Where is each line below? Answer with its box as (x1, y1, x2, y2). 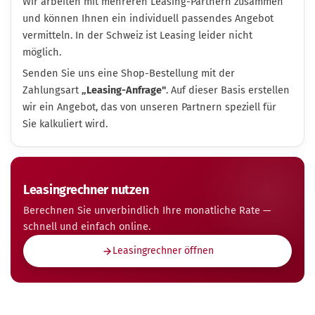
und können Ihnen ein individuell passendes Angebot (22, 12, 274, 25)
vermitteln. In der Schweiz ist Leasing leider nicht (22, 29, 252, 41)
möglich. (22, 46, 61, 58)
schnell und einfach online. (23, 220, 150, 233)
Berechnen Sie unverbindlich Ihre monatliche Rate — (23, 204, 271, 217)
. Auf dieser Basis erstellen (166, 84, 290, 96)
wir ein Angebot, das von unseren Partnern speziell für (22, 101, 276, 113)
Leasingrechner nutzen (23, 182, 149, 198)
